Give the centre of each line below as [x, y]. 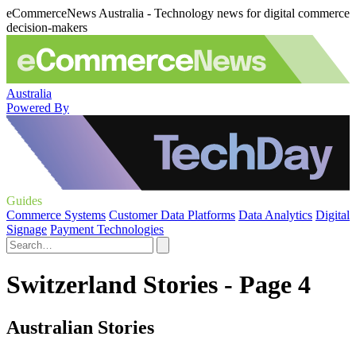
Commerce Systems [56, 215]
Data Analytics [275, 215]
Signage [27, 229]
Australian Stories [80, 327]
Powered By [38, 107]
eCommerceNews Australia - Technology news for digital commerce [178, 13]
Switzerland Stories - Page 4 [159, 285]
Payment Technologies [107, 229]
